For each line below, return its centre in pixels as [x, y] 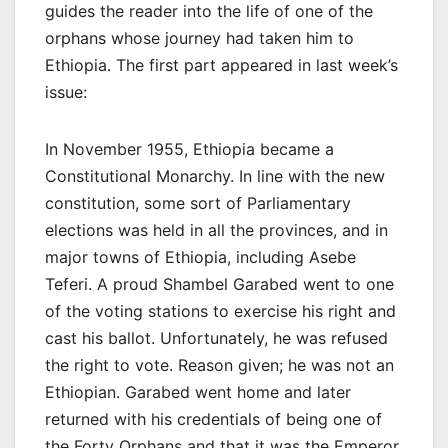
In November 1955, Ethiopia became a [189, 148]
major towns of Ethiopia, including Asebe [200, 256]
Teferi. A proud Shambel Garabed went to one [219, 283]
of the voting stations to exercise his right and [220, 310]
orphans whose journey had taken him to [199, 37]
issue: [66, 91]
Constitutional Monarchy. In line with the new [215, 175]
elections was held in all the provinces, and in [216, 229]
